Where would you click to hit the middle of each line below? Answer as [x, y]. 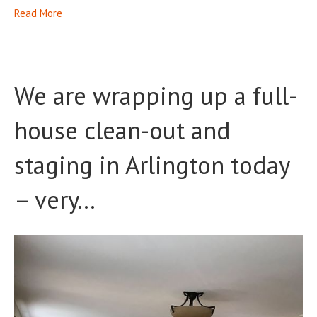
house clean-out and [122, 130]
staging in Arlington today [152, 165]
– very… [55, 199]
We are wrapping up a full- [156, 95]
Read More [38, 13]
